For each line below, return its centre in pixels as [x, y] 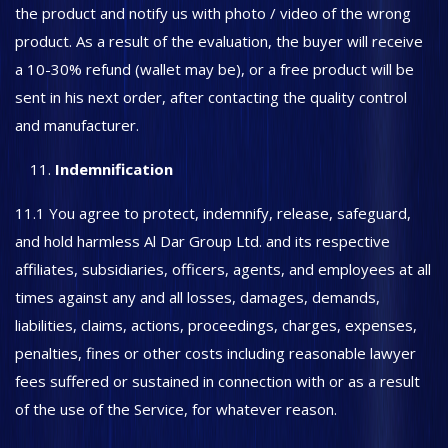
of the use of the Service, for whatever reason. [176, 409]
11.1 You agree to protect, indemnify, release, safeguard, [213, 213]
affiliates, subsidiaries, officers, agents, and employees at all [223, 269]
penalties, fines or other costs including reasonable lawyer [215, 353]
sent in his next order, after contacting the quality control [211, 97]
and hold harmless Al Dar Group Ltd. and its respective [202, 241]
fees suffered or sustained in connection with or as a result [217, 381]
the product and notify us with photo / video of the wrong [213, 13]
